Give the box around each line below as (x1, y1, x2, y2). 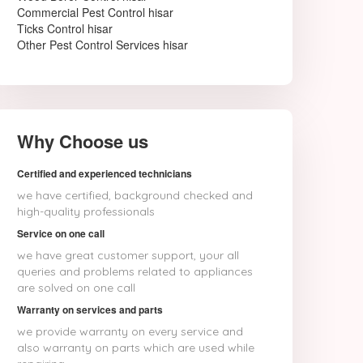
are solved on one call (17, 280, 135, 295)
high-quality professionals (17, 204, 155, 219)
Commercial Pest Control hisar (17, 4, 173, 20)
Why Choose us (17, 128, 148, 154)
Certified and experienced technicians (17, 166, 192, 181)
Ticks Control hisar (17, 20, 113, 36)
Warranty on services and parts (17, 302, 163, 317)
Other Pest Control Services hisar (17, 36, 188, 53)
